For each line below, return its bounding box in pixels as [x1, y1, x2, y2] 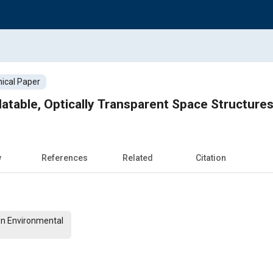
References [41, 152, 88, 163]
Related [122, 152, 153, 163]
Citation [196, 152, 226, 163]
